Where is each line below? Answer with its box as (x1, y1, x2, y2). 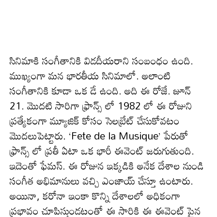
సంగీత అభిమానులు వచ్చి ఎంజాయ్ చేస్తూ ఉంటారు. (10, 170, 193, 191)
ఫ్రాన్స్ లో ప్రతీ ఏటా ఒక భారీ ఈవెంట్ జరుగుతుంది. (10, 140, 194, 161)
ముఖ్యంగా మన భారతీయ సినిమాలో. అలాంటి (10, 65, 170, 86)
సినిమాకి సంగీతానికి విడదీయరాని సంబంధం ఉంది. (10, 50, 193, 71)
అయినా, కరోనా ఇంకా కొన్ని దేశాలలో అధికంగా (10, 186, 180, 206)
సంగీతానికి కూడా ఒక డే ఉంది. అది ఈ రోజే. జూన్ (10, 80, 191, 101)
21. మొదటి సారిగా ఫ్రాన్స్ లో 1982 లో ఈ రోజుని (10, 95, 192, 116)
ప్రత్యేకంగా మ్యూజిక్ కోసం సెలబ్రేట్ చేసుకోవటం (10, 110, 180, 131)
